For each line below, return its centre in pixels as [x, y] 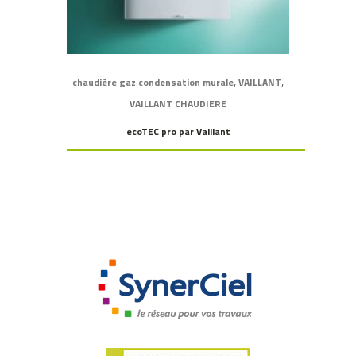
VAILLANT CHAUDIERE [178, 104]
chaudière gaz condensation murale [153, 83]
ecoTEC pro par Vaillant [178, 132]
